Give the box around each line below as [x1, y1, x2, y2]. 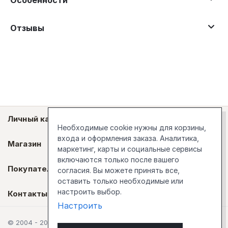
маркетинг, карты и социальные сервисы [57, 145, 202, 153]
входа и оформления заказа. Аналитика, [57, 134, 199, 142]
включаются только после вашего [57, 155, 179, 164]
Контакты [8, 189, 48, 198]
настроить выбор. [57, 187, 122, 196]
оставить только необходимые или [57, 177, 183, 185]
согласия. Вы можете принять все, [57, 166, 180, 175]
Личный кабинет [8, 114, 74, 124]
